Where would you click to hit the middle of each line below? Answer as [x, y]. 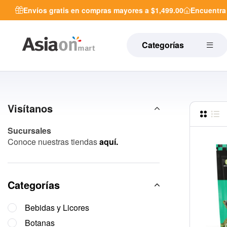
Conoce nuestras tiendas [53, 142]
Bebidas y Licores [57, 207]
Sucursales [29, 130]
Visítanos [30, 108]
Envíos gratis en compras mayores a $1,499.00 [103, 10]
